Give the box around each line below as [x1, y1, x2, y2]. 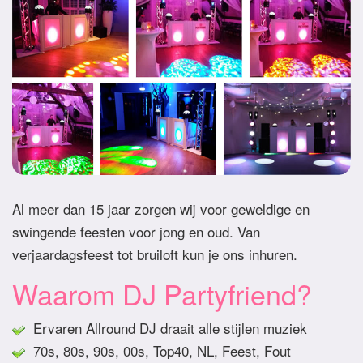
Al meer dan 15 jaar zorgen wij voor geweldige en [12, 199, 310, 220]
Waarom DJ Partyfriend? [12, 274, 312, 314]
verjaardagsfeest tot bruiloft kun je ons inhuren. [12, 244, 297, 265]
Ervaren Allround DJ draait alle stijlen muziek [25, 318, 307, 339]
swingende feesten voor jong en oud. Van [12, 221, 260, 242]
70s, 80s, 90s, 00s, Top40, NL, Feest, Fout [25, 340, 291, 361]
